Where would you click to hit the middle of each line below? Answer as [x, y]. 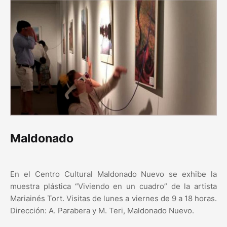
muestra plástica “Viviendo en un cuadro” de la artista [113, 186]
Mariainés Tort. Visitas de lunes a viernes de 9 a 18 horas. [113, 199]
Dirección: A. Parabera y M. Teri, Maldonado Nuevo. [102, 211]
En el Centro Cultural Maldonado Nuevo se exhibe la [113, 174]
